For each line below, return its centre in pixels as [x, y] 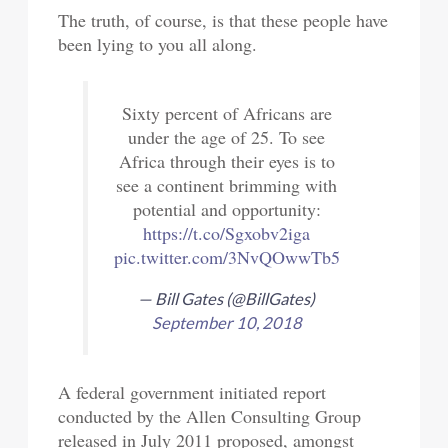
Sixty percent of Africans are [226, 113]
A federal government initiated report [192, 391]
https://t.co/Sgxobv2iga [226, 233]
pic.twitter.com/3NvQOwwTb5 [226, 257]
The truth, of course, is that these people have [223, 20]
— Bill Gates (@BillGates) [226, 299]
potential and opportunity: [226, 209]
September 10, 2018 [226, 323]
